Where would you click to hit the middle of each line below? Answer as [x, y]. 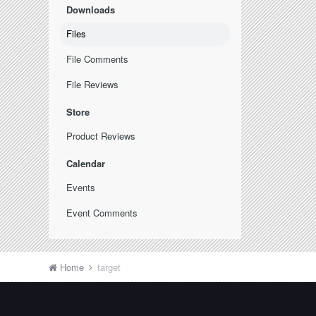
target [109, 267]
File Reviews [93, 84]
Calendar [86, 163]
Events [81, 187]
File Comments [98, 59]
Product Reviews [101, 136]
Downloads [91, 10]
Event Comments [102, 213]
